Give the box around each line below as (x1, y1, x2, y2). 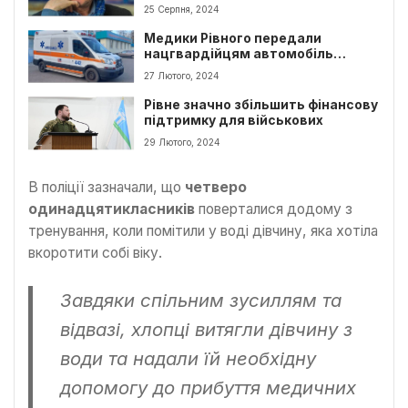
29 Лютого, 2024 (144, 137, 221, 148)
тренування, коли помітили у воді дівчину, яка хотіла (28, 222, 378, 240)
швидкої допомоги (144, 61, 271, 76)
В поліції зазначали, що (28, 178, 185, 197)
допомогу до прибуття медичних (60, 375, 356, 399)
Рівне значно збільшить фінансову (144, 97, 379, 112)
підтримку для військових (144, 112, 324, 127)
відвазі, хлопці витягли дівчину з (60, 317, 352, 341)
